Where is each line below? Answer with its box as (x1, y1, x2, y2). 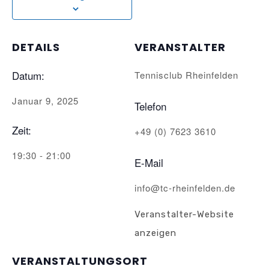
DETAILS (12, 40, 60, 55)
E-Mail (134, 155, 163, 170)
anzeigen (134, 228, 177, 238)
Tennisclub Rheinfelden (134, 68, 238, 81)
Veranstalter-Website (134, 209, 234, 220)
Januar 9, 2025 (12, 94, 79, 107)
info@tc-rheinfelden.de (134, 181, 235, 194)
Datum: (12, 68, 44, 83)
